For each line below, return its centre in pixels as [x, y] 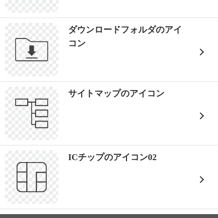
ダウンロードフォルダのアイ [125, 30]
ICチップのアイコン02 [112, 157]
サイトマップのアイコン [116, 93]
